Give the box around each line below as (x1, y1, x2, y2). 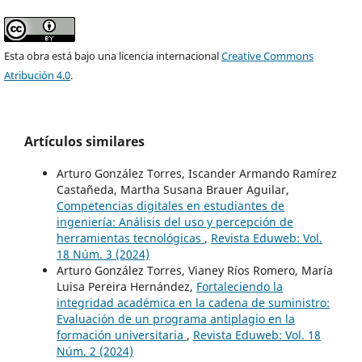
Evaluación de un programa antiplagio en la (57, 310, 295, 326)
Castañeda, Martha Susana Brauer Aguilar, (57, 181, 289, 197)
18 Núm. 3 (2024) (57, 246, 149, 262)
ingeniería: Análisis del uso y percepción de (57, 213, 293, 229)
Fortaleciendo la (196, 278, 283, 294)
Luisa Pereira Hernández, (57, 278, 196, 294)
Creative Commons (221, 48, 314, 63)
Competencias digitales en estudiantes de (57, 197, 284, 213)
